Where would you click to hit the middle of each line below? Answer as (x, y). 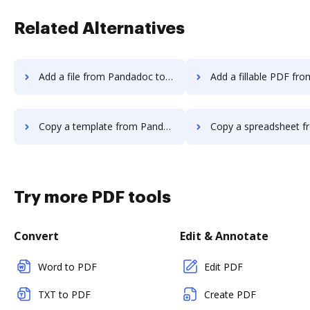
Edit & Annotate (224, 236)
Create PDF (230, 294)
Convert (36, 236)
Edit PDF (224, 267)
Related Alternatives (99, 28)
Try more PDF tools (92, 197)
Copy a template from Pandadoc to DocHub (101, 126)
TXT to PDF (64, 294)
